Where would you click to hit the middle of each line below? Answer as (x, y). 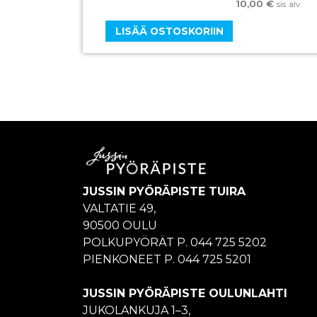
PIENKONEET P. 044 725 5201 (167, 259)
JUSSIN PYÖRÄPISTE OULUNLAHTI (185, 293)
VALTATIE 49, (119, 208)
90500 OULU (120, 225)
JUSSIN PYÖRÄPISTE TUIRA (164, 191)
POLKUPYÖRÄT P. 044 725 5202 (175, 242)
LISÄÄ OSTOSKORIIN (169, 31)
